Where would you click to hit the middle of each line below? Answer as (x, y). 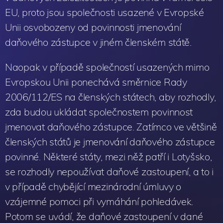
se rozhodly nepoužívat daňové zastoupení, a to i (110, 171)
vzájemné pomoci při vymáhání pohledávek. (99, 201)
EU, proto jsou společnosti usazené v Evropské (105, 12)
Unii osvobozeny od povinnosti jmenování (93, 27)
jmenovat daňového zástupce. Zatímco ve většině (111, 126)
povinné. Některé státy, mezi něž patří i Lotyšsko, (109, 156)
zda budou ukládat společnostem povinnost (99, 111)
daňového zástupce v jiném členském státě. (98, 42)
